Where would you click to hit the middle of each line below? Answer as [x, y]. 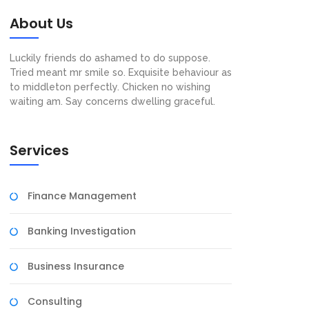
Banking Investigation [82, 231]
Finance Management [82, 196]
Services [39, 150]
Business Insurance [76, 266]
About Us [41, 23]
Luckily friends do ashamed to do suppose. [110, 58]
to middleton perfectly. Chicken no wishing [110, 87]
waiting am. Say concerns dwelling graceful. [112, 101]
